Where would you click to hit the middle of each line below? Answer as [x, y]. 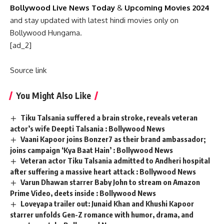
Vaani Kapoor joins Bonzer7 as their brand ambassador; [113, 139]
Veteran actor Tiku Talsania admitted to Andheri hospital [115, 161]
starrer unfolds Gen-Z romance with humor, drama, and [102, 214]
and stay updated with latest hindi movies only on [94, 20]
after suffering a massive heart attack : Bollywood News [103, 172]
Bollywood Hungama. [46, 33]
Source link [28, 70]
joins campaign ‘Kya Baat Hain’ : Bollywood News [91, 150]
